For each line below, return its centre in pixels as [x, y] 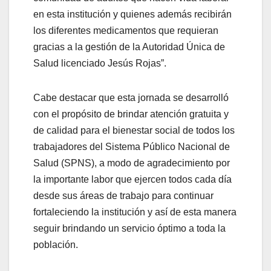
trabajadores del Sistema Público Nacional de [132, 146]
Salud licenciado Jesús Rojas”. [100, 63]
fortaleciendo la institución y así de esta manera [135, 212]
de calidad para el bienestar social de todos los [134, 130]
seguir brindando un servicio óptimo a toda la [129, 228]
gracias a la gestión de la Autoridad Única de [129, 47]
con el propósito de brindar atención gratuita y [131, 114]
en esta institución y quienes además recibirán [132, 14]
